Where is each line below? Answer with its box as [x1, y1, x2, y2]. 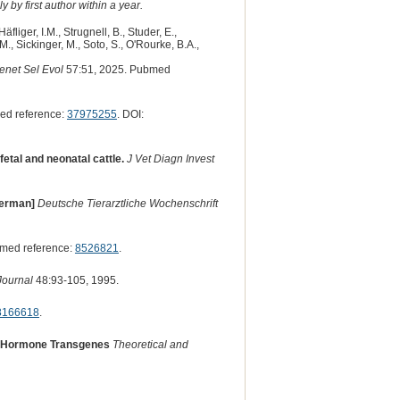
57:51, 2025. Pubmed [62, 62, 171, 76]
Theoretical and [112, 337, 188, 351]
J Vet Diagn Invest [126, 152, 214, 165]
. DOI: [116, 107, 144, 121]
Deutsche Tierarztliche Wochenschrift [37, 196, 218, 210]
